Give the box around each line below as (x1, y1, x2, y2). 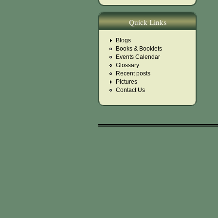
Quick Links (128, 17, 166, 27)
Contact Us (116, 87, 145, 93)
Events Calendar (116, 54, 160, 60)
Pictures (116, 78, 137, 85)
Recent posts (116, 70, 150, 77)
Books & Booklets (116, 45, 162, 52)
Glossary (116, 62, 139, 69)
